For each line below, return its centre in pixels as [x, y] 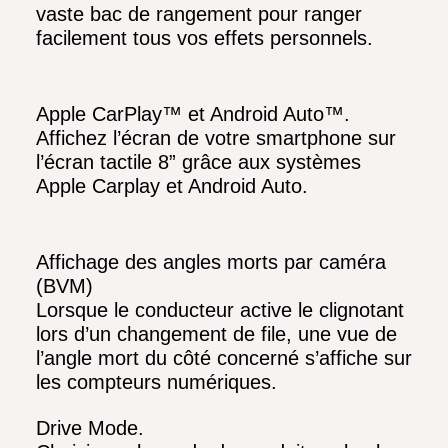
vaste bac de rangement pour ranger [199, 14]
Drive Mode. [90, 428]
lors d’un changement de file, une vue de [216, 334]
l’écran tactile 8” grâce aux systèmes [198, 162]
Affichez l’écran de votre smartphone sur [216, 138]
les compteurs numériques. [156, 382]
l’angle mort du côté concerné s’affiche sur [224, 358]
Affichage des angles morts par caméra [211, 262]
